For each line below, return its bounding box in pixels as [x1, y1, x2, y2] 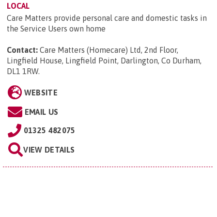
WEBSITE [24, 88, 58, 97]
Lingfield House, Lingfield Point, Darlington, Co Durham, [7, 56, 201, 65]
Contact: [7, 45, 38, 54]
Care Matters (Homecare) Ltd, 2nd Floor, [40, 45, 178, 54]
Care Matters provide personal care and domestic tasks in [7, 13, 207, 22]
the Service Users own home [7, 24, 108, 33]
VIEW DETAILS [23, 145, 75, 154]
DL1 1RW [7, 66, 38, 76]
